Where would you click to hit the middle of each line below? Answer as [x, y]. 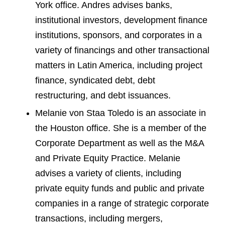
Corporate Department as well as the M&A [120, 143]
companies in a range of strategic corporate [122, 203]
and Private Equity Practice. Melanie [108, 158]
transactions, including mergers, [99, 218]
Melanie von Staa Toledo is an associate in [121, 113]
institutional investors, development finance [121, 20]
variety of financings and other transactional [122, 50]
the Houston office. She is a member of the [121, 128]
